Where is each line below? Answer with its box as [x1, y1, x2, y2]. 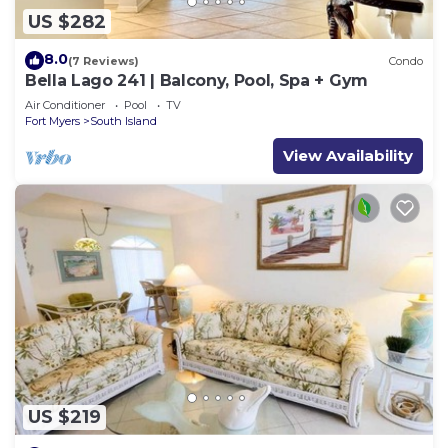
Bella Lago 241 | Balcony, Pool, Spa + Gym [25, 71, 368, 91]
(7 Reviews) [68, 53, 139, 68]
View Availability [283, 146, 413, 166]
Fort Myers [25, 114, 80, 129]
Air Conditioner [25, 98, 105, 113]
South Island [90, 114, 157, 129]
